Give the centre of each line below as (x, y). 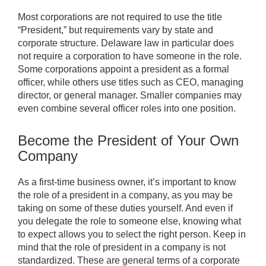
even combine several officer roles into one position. (127, 109)
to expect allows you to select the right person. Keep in (132, 235)
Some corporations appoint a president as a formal (123, 69)
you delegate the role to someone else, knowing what (129, 221)
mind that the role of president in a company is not (122, 248)
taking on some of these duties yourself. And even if (125, 208)
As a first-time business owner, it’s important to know (127, 182)
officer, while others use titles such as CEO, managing (131, 83)
